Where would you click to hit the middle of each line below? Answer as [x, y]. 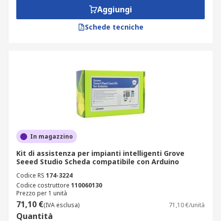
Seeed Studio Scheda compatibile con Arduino [98, 162]
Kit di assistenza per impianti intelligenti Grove [100, 153]
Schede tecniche [114, 27]
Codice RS [30, 175]
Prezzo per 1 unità [42, 193]
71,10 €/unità [187, 205]
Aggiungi [114, 9]
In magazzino [52, 136]
